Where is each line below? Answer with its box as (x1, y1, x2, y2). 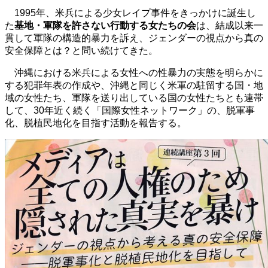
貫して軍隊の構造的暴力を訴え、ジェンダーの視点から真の (5, 32, 263, 43)
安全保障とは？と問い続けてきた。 (5, 45, 158, 56)
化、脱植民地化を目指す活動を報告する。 (5, 117, 187, 128)
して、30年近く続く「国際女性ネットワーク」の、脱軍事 (5, 105, 255, 115)
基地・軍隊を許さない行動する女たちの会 (14, 20, 196, 31)
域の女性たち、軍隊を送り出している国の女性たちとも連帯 (5, 92, 263, 103)
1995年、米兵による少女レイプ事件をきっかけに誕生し (14, 7, 256, 18)
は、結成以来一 (196, 20, 263, 31)
